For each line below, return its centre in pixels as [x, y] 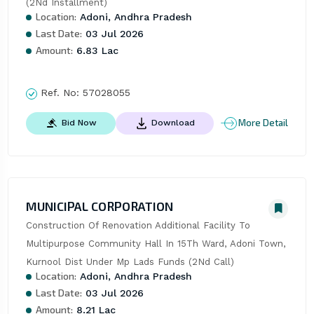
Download [173, 122]
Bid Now [79, 122]
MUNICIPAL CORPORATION [99, 206]
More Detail [264, 123]
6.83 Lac [95, 51]
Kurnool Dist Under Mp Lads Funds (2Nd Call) [130, 261]
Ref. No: [60, 93]
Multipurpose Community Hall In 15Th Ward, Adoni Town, [156, 243]
